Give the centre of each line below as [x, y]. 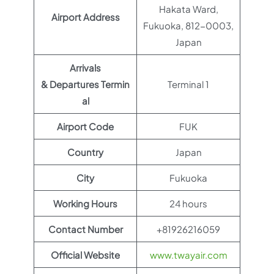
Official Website [85, 255]
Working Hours [85, 203]
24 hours [188, 203]
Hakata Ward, [188, 9]
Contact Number [85, 229]
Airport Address [85, 17]
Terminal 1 [188, 84]
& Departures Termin [85, 84]
